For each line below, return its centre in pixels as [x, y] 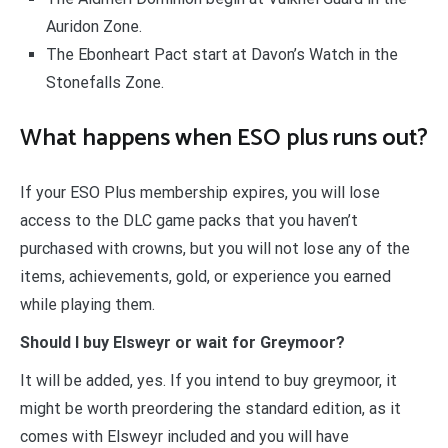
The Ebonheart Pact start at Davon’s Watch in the [221, 54]
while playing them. [87, 305]
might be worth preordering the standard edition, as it [210, 409]
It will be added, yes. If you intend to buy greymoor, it [208, 381]
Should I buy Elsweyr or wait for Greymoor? [182, 343]
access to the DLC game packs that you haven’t [189, 221]
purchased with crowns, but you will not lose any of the [215, 249]
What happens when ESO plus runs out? [224, 139]
